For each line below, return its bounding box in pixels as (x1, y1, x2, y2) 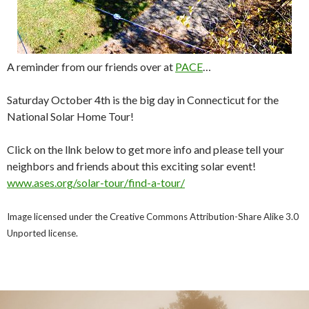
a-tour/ (151, 175, 185, 189)
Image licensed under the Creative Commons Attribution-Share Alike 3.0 (7, 210, 299, 222)
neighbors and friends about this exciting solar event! (7, 159, 256, 172)
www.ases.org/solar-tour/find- (7, 175, 151, 189)
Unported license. (7, 227, 78, 239)
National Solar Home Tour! (7, 109, 134, 123)
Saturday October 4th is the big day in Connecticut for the (7, 92, 279, 106)
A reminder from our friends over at (7, 59, 175, 73)
